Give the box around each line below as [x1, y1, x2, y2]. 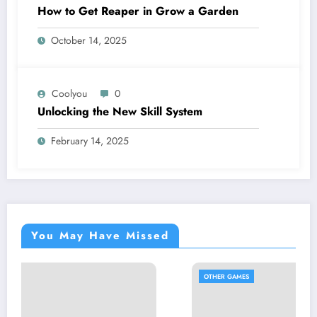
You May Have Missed [31, 227, 169, 243]
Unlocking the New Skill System [38, 103, 202, 120]
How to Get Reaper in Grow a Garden [38, 2, 238, 19]
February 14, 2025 [51, 133, 129, 148]
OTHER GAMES [91, 271, 137, 281]
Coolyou [52, 86, 87, 100]
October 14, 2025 [51, 33, 127, 47]
